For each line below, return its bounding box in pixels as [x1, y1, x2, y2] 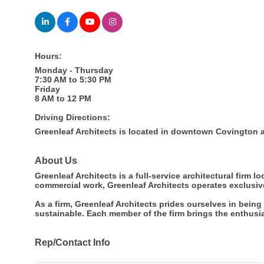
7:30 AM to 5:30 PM [35, 75, 111, 85]
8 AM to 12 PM [35, 94, 91, 104]
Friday [35, 84, 60, 94]
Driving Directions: [35, 113, 110, 123]
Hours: [35, 51, 62, 61]
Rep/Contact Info [35, 237, 110, 248]
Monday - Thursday [35, 65, 113, 75]
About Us [35, 155, 77, 166]
